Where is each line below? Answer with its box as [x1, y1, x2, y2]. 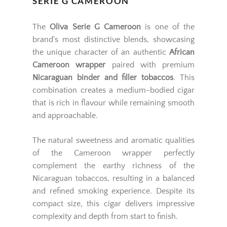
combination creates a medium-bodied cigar [32, 86, 195, 95]
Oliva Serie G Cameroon [50, 22, 141, 32]
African [169, 48, 195, 57]
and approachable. [32, 111, 98, 121]
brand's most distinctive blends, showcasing [32, 35, 195, 45]
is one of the [141, 22, 195, 32]
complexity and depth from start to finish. [32, 212, 178, 221]
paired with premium [105, 60, 195, 70]
